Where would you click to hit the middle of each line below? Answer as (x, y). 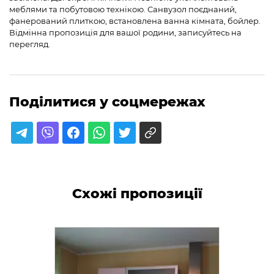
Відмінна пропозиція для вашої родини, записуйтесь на (125, 32)
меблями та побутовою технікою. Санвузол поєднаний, (123, 9)
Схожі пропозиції (137, 193)
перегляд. (30, 44)
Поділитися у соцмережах (107, 102)
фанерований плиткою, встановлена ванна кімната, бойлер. (135, 20)
